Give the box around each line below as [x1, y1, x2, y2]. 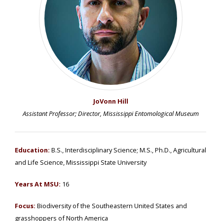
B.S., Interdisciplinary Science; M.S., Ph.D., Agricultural [50, 145, 206, 154]
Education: [15, 145, 50, 154]
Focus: [15, 201, 36, 211]
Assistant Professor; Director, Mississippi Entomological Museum [22, 109, 199, 118]
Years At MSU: [15, 179, 61, 188]
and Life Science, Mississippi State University [15, 157, 147, 167]
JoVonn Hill [93, 96, 128, 106]
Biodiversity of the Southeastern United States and [36, 201, 187, 211]
